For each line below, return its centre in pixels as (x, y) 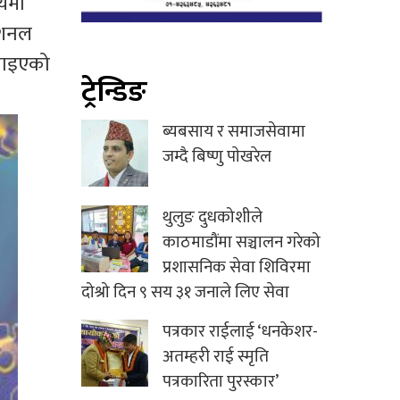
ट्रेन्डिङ (114, 93)
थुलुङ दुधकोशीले (212, 218)
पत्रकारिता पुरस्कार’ (221, 382)
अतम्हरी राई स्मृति (216, 357)
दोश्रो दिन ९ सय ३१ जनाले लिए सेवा (185, 293)
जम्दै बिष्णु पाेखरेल (217, 157)
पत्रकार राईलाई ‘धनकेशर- (240, 332)
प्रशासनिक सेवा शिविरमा (237, 268)
